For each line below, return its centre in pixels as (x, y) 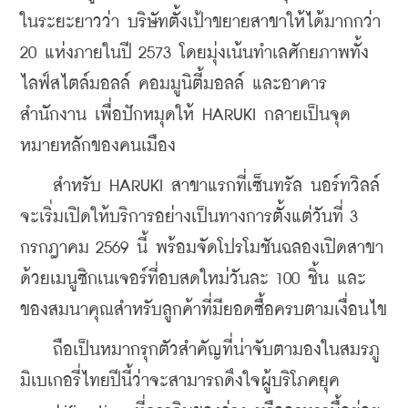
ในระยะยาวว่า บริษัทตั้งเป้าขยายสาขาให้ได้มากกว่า (200, 22)
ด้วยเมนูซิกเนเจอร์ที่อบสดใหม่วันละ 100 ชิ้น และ (193, 279)
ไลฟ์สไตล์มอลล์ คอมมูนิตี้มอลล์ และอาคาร (173, 84)
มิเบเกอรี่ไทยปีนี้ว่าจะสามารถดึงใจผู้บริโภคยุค (180, 381)
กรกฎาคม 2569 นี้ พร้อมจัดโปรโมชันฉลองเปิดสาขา (202, 248)
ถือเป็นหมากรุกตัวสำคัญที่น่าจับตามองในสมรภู (200, 350)
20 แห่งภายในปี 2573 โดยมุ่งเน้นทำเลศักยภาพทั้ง (194, 53)
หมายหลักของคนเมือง (98, 146)
